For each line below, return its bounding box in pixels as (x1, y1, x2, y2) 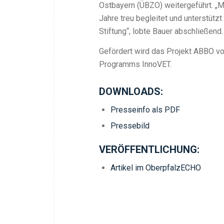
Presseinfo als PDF (110, 105, 180, 115)
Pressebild (110, 121, 149, 131)
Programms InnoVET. (99, 59, 171, 69)
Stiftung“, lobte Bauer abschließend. (99, 26, 223, 36)
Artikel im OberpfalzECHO (110, 163, 201, 173)
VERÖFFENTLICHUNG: (99, 143, 199, 156)
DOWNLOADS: (99, 85, 163, 98)
